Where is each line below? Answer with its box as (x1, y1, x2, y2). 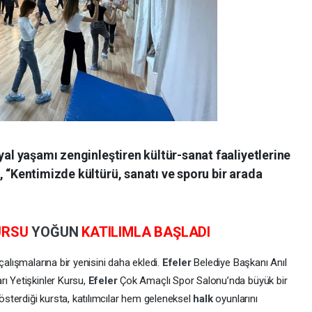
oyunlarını (215, 292, 258, 305)
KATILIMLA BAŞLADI (81, 223, 210, 240)
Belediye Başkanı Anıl (194, 256, 287, 269)
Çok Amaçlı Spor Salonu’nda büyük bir (120, 274, 288, 287)
